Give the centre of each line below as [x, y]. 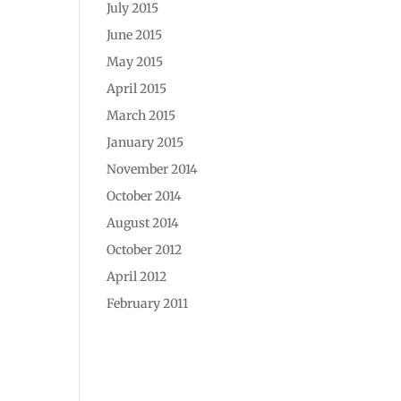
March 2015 [141, 115]
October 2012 [145, 250]
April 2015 [137, 89]
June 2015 [135, 35]
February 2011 [148, 303]
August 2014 [143, 223]
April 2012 [137, 277]
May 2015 [135, 62]
